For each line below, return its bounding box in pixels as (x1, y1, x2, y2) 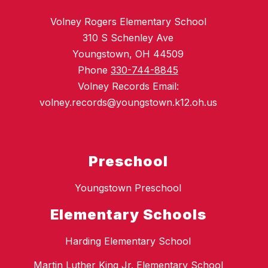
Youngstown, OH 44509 (72, 48, 184, 60)
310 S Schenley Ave (83, 32, 173, 44)
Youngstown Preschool (75, 182, 181, 194)
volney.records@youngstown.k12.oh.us (39, 96, 217, 109)
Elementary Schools (50, 206, 206, 224)
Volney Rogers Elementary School (50, 16, 206, 28)
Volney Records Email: (77, 80, 179, 93)
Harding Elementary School (65, 235, 191, 248)
